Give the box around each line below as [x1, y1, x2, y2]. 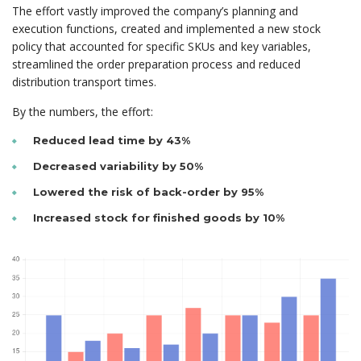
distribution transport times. [12, 74, 156, 90]
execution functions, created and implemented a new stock [12, 21, 321, 37]
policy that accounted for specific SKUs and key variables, [12, 39, 311, 55]
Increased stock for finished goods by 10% [33, 211, 284, 225]
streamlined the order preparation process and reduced [12, 56, 301, 73]
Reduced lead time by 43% [33, 134, 190, 147]
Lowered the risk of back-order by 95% [33, 185, 263, 199]
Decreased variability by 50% [33, 160, 203, 173]
